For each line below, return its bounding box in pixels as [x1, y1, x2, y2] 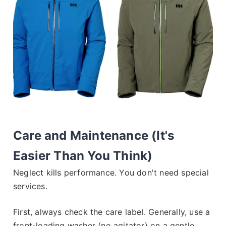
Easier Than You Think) [13, 148, 153, 163]
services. [13, 181, 47, 191]
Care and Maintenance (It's [13, 128, 175, 143]
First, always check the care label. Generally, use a [13, 206, 210, 217]
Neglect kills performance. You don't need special [13, 167, 209, 178]
